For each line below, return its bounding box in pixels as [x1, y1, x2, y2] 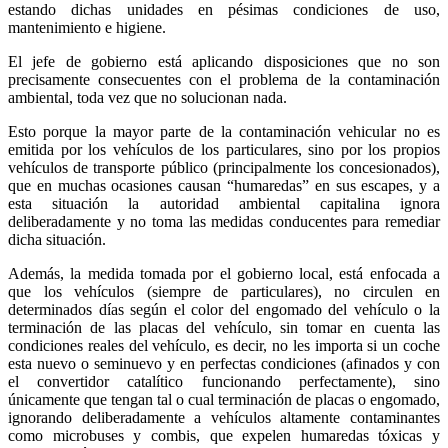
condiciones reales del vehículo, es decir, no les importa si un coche [8, 337, 440, 355]
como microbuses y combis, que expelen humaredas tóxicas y [8, 427, 440, 445]
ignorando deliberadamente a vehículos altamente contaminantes [8, 409, 440, 427]
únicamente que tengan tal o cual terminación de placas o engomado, [8, 391, 440, 409]
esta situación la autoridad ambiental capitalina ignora [8, 195, 440, 213]
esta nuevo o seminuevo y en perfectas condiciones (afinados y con [8, 355, 440, 373]
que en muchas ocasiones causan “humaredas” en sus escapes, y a [8, 177, 440, 195]
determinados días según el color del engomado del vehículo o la [8, 301, 440, 319]
